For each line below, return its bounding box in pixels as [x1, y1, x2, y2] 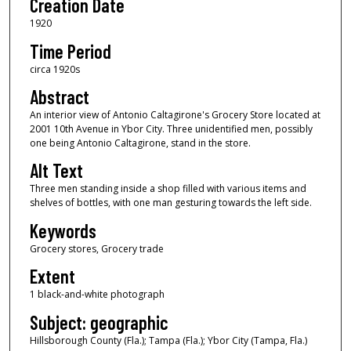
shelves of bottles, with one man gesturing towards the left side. [29, 196, 312, 210]
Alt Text [29, 159, 83, 183]
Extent [29, 265, 75, 288]
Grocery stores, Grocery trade [29, 241, 164, 255]
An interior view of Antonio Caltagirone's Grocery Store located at [29, 108, 320, 122]
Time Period [29, 39, 111, 63]
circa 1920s [29, 62, 80, 76]
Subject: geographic [29, 310, 168, 334]
